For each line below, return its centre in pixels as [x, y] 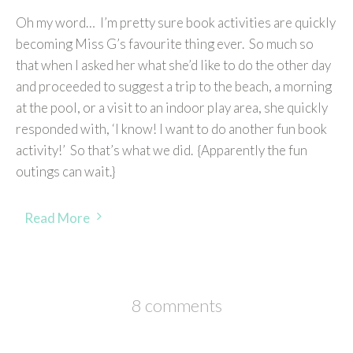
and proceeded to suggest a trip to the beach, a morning [174, 87]
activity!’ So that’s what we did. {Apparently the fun [162, 150]
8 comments [176, 306]
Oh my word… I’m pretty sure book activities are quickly [176, 23]
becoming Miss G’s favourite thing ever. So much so [165, 44]
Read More [57, 217]
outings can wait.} [65, 172]
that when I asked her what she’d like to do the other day [173, 65]
